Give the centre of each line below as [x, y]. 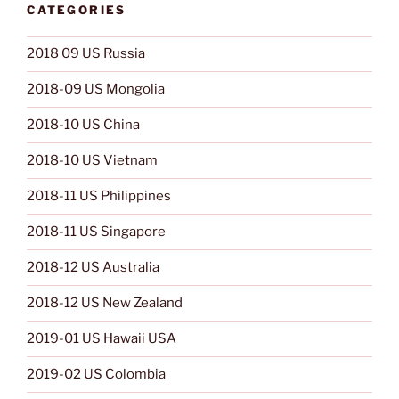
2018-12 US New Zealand [105, 303]
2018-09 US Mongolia [96, 90]
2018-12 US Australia [93, 268]
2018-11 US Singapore [96, 232]
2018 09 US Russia [86, 54]
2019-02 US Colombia [96, 375]
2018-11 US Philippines [99, 196]
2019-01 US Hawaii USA [102, 339]
